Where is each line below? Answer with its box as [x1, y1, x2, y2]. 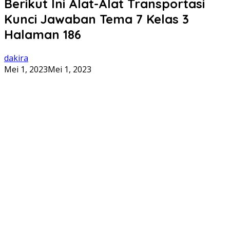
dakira [4, 52, 28, 64]
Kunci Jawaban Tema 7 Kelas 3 [4, 11, 189, 27]
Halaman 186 [4, 26, 81, 42]
